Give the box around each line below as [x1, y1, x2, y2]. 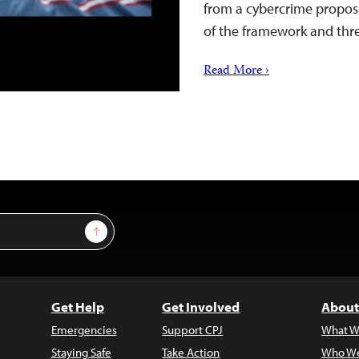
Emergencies [50, 322, 117, 337]
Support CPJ [162, 322, 224, 337]
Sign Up [95, 220, 135, 235]
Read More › [204, 61, 269, 82]
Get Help [50, 298, 104, 315]
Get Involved [162, 298, 240, 315]
